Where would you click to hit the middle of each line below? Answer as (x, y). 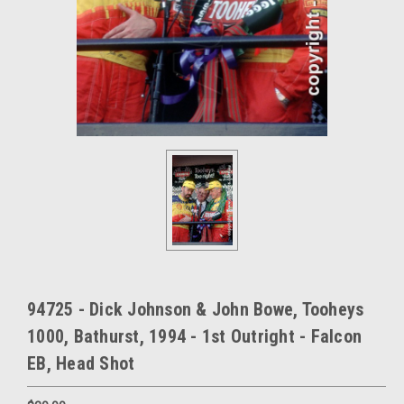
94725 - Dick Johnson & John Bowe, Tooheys (196, 309)
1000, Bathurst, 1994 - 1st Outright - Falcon (194, 336)
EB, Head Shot (81, 363)
